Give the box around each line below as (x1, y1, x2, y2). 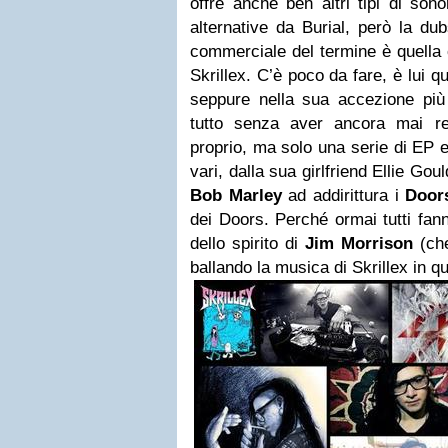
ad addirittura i (281, 186, 406, 205)
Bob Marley (190, 186, 282, 205)
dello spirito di (190, 234, 305, 253)
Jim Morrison (304, 234, 413, 253)
